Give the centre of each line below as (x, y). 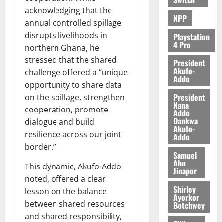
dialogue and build (59, 122)
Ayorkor (186, 197)
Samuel (185, 155)
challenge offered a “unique (76, 73)
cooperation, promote (66, 110)
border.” (40, 147)
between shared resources (75, 204)
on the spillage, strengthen (75, 97)
